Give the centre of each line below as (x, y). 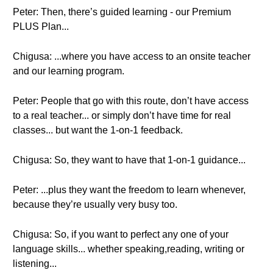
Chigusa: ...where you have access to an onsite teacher (132, 56)
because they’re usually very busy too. (95, 204)
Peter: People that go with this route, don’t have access (131, 101)
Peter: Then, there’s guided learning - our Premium (122, 12)
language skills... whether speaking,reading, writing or (129, 249)
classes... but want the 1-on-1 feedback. (98, 130)
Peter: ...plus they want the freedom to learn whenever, (129, 190)
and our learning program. (69, 71)
